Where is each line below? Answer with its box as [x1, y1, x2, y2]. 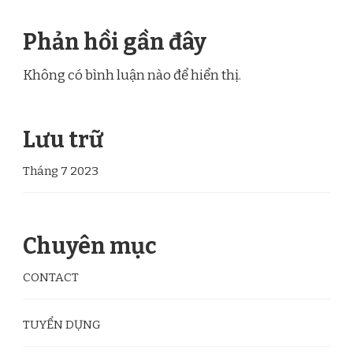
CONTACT [23, 270, 79, 285]
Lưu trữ [23, 126, 103, 154]
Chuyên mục [23, 232, 157, 261]
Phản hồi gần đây [23, 28, 206, 57]
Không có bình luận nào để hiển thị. [23, 67, 241, 84]
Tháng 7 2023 [23, 164, 98, 179]
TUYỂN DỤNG [23, 318, 101, 333]
